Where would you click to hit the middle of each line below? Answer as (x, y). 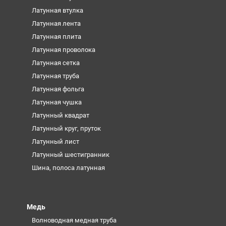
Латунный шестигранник (70, 154)
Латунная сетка (55, 63)
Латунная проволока (63, 49)
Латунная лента (56, 23)
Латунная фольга (58, 89)
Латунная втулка (57, 10)
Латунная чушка (56, 102)
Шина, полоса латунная (68, 167)
